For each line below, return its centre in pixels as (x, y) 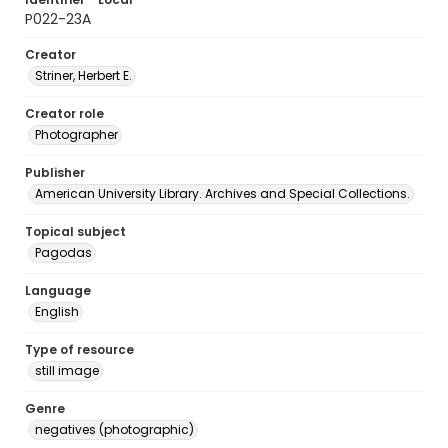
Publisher (55, 172)
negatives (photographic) (114, 429)
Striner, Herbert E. (83, 75)
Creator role (64, 113)
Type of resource (79, 349)
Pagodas (63, 252)
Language (58, 290)
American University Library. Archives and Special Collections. (222, 193)
